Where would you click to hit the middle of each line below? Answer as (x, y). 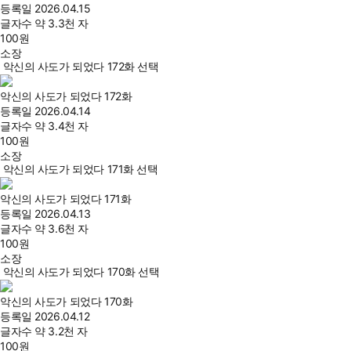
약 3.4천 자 (62, 126)
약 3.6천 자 (62, 229)
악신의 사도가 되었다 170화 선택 (81, 272)
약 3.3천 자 (62, 24)
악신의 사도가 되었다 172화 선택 (81, 67)
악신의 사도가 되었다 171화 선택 (80, 169)
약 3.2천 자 (61, 331)
